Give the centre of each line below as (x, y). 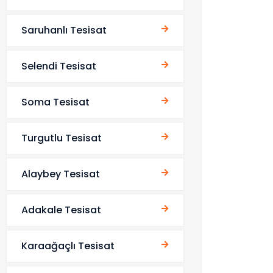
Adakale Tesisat (61, 210)
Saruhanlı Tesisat (64, 30)
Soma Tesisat (55, 102)
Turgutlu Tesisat (62, 138)
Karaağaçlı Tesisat (68, 246)
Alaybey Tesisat (61, 174)
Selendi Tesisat (59, 66)
